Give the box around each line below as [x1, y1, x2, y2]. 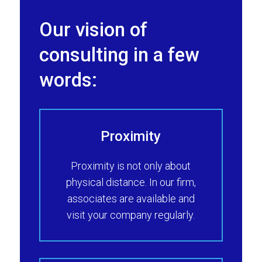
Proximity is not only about [71, 160, 191, 173]
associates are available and [67, 192, 195, 205]
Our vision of [39, 18, 147, 42]
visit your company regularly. [67, 209, 195, 222]
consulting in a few [39, 43, 199, 67]
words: [39, 68, 97, 92]
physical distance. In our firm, [65, 176, 196, 189]
